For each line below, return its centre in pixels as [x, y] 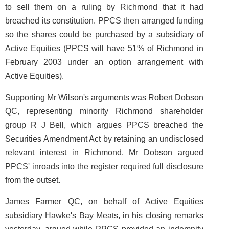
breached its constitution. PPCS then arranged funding [104, 21]
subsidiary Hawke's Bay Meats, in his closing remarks [104, 215]
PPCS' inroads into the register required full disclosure [104, 166]
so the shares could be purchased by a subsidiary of [104, 35]
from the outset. [33, 180]
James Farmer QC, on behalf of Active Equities [104, 202]
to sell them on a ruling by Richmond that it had [104, 7]
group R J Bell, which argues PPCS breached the [104, 125]
